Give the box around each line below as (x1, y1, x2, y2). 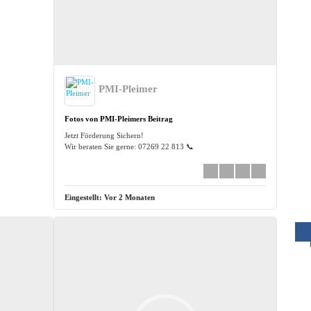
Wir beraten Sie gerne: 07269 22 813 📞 (65, 142, 194, 151)
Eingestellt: (65, 192, 105, 201)
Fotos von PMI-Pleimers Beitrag (65, 114, 174, 123)
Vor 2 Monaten (104, 192, 155, 201)
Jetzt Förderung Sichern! (65, 131, 144, 140)
